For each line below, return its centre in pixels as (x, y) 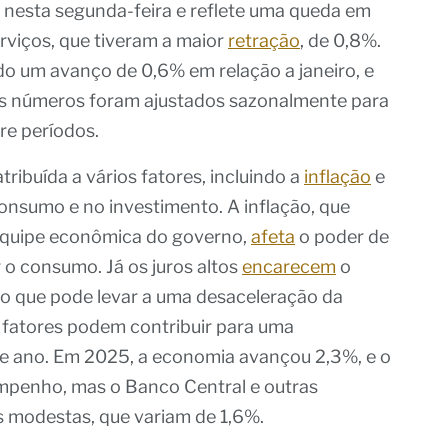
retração (264, 40)
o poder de (342, 236)
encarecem (289, 266)
